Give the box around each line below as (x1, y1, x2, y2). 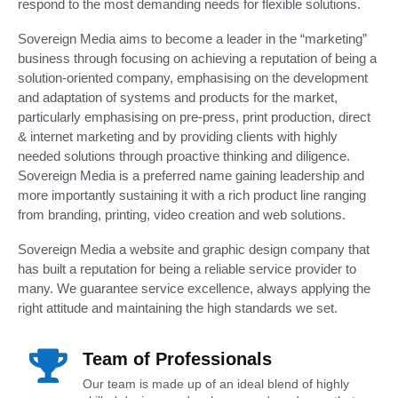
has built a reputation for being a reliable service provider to (18, 261, 356, 277)
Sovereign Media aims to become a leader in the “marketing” (18, 31, 367, 47)
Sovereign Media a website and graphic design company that (18, 242, 370, 258)
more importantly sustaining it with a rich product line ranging (18, 187, 366, 203)
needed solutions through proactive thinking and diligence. (18, 148, 350, 164)
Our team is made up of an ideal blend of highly (83, 377, 349, 392)
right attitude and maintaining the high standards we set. (18, 300, 338, 316)
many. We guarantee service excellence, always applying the (18, 281, 370, 297)
